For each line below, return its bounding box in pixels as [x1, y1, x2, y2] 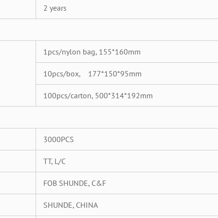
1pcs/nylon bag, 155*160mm [43, 47, 141, 56]
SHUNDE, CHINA [43, 200, 98, 210]
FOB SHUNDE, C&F [43, 178, 106, 188]
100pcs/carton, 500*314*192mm [43, 91, 153, 100]
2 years [43, 3, 67, 13]
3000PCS [43, 134, 74, 144]
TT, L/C [43, 156, 66, 166]
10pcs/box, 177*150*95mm [43, 69, 142, 78]
